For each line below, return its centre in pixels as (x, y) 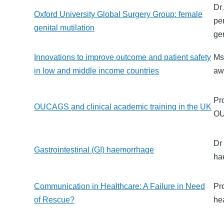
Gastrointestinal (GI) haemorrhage (94, 150)
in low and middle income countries (97, 71)
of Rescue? (54, 200)
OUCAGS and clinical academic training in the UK (123, 107)
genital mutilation (64, 28)
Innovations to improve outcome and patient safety (123, 57)
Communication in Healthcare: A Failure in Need (120, 186)
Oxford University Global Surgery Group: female (118, 14)
